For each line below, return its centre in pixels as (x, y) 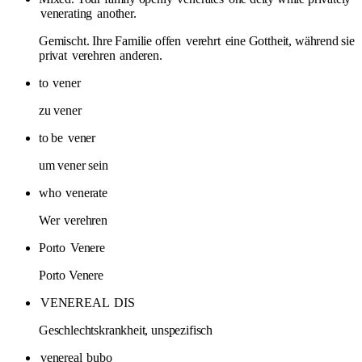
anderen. (139, 55)
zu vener (60, 110)
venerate (86, 192)
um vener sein (74, 165)
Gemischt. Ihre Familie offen (112, 40)
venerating (67, 13)
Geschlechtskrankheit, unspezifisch (126, 330)
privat (55, 55)
